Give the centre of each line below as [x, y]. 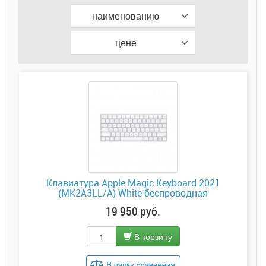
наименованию [126, 15]
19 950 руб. [133, 211]
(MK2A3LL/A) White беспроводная [133, 193]
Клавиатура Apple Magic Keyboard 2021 [133, 183]
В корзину [152, 237]
